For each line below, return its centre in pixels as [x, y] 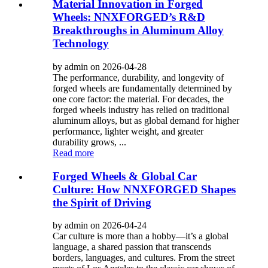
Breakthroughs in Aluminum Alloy [138, 31]
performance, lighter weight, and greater [128, 131]
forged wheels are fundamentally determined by [142, 88]
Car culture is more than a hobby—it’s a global [141, 236]
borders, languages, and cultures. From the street [144, 258]
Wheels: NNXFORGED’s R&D [129, 17]
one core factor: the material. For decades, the [138, 99]
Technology [81, 44]
